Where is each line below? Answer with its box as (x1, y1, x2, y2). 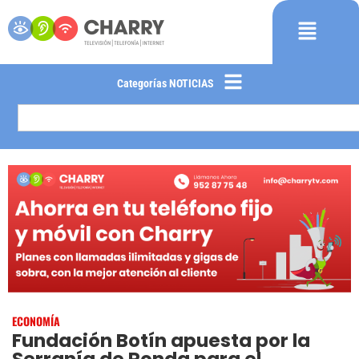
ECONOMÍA (12, 313, 60, 329)
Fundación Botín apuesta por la (12, 328, 310, 353)
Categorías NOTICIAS (116, 76, 214, 90)
